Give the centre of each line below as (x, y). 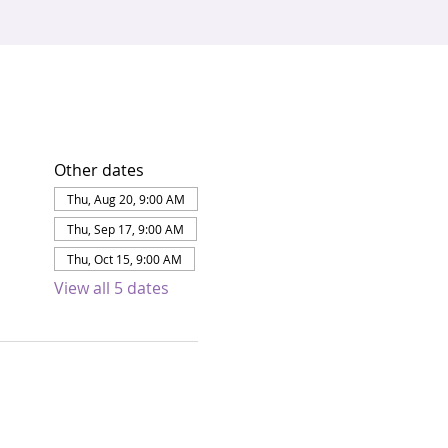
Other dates (98, 170)
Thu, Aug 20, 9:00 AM (125, 199)
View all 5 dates (111, 288)
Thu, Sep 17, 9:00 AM (125, 229)
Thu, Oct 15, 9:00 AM (124, 259)
